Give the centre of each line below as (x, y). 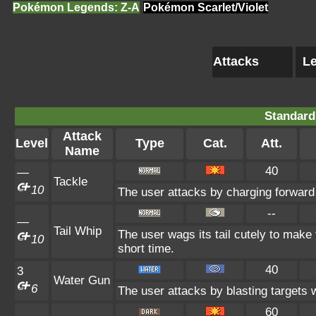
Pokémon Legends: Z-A (76, 7)
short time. (146, 249)
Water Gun (82, 280)
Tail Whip (78, 231)
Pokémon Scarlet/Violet (206, 7)
